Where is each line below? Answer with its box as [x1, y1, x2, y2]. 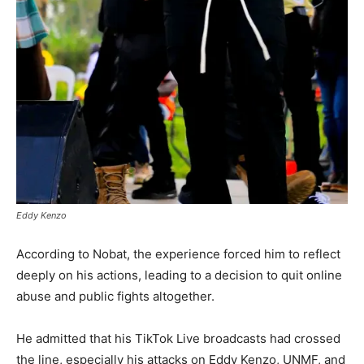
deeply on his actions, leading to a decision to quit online [16, 266, 342, 283]
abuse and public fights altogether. [16, 288, 214, 304]
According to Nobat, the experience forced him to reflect [16, 245, 340, 262]
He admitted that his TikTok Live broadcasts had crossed [16, 330, 340, 346]
